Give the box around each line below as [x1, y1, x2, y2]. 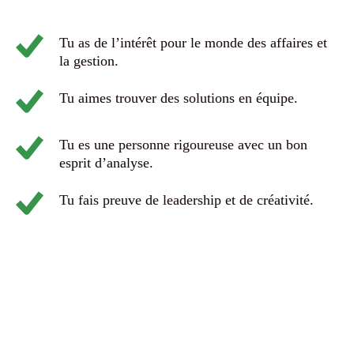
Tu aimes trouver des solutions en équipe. [59, 90, 298, 106]
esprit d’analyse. [59, 155, 153, 171]
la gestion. [59, 53, 119, 69]
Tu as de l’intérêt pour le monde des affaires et [59, 35, 327, 51]
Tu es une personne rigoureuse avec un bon [59, 137, 307, 153]
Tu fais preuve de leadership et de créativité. [59, 192, 314, 208]
